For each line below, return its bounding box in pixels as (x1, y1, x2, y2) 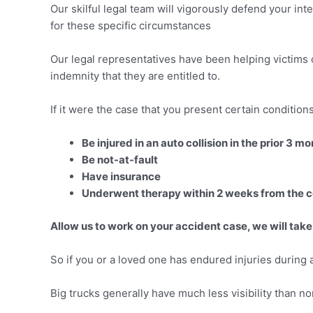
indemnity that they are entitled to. (50, 69, 220, 82)
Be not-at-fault (82, 153, 158, 166)
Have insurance (82, 170, 161, 183)
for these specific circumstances (50, 19, 211, 32)
